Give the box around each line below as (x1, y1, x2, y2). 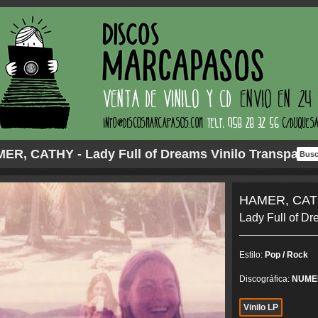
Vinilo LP (243, 302, 278, 312)
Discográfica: (238, 274, 292, 284)
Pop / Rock (264, 250, 308, 260)
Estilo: (238, 250, 265, 260)
